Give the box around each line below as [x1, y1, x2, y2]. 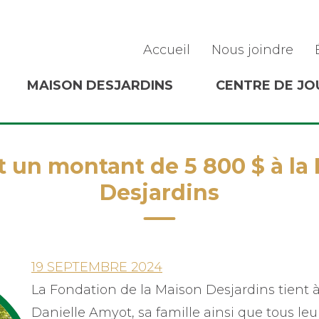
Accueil [143, 41, 190, 58]
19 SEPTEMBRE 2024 [31, 259, 162, 275]
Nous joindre [211, 41, 293, 58]
